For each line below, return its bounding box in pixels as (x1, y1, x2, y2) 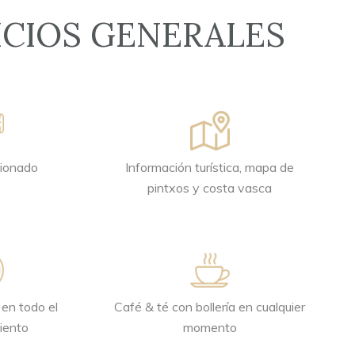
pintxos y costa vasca (147, 180, 272, 196)
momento (182, 319, 237, 335)
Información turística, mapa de (125, 159, 294, 175)
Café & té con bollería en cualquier (114, 299, 305, 315)
